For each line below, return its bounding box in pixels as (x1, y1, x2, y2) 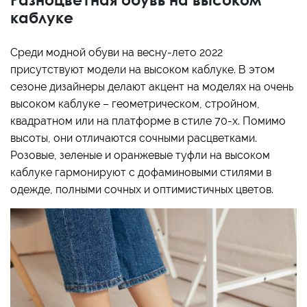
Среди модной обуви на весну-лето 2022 (10, 46, 223, 60)
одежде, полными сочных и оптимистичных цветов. (10, 183, 273, 197)
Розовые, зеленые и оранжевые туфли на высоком (10, 149, 270, 162)
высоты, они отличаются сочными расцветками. (10, 132, 257, 145)
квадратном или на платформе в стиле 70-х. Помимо (10, 114, 286, 128)
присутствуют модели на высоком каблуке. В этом (10, 63, 275, 77)
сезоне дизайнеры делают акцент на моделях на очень (10, 80, 293, 94)
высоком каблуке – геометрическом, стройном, (10, 97, 260, 111)
